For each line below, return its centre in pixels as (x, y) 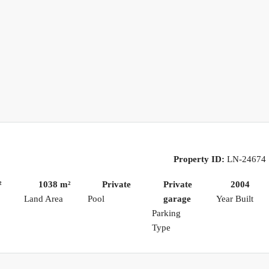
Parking (167, 213)
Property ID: (199, 159)
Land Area (43, 199)
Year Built (235, 199)
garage (177, 199)
